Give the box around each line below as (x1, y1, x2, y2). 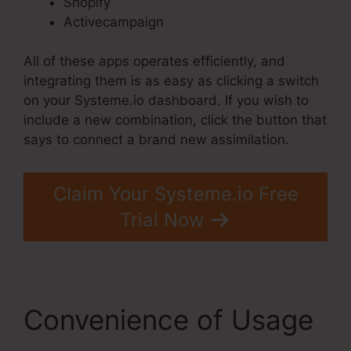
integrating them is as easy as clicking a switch (24, 73, 319, 89)
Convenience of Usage (24, 302, 313, 336)
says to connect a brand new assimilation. (24, 132, 289, 148)
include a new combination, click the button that (24, 112, 327, 128)
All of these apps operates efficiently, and (24, 53, 285, 70)
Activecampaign (63, 13, 164, 30)
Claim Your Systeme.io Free (52, 182, 299, 205)
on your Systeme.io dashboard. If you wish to (24, 92, 309, 109)
